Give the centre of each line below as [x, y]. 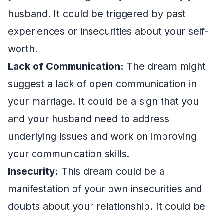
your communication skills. [69, 154]
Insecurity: [33, 171]
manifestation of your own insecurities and [105, 189]
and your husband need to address [89, 118]
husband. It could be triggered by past [97, 13]
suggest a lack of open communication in [102, 83]
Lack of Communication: [66, 66]
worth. [23, 48]
